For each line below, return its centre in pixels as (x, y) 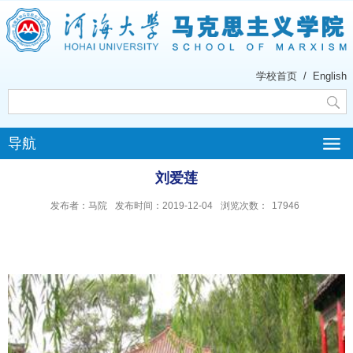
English (330, 76)
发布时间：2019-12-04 (163, 205)
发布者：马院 (78, 205)
